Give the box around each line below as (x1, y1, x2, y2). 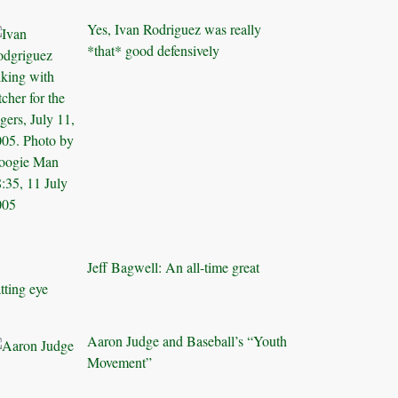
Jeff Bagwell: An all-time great (87, 258, 260, 277)
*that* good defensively (87, 41, 220, 60)
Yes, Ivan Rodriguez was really (87, 20, 262, 39)
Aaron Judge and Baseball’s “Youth (87, 331, 288, 351)
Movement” (87, 353, 153, 372)
